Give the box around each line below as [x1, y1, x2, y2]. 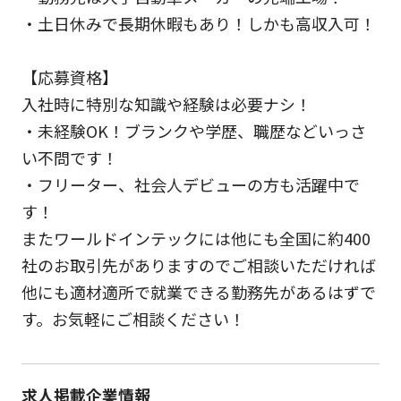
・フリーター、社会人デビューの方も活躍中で [21, 172, 360, 196]
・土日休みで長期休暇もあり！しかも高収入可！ [21, 11, 376, 35]
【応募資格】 [21, 64, 118, 89]
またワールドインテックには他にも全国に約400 [21, 226, 371, 250]
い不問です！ [21, 145, 118, 169]
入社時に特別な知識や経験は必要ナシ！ [21, 91, 311, 115]
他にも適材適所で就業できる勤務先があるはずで [21, 279, 376, 303]
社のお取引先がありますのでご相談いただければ [21, 252, 376, 277]
